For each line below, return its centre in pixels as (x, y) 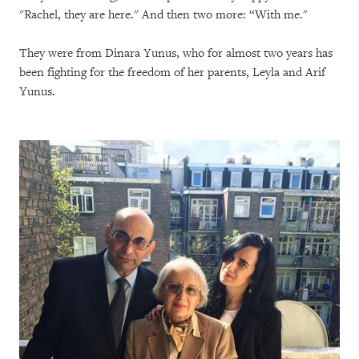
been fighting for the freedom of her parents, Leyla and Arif (172, 73)
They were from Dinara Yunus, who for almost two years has (176, 53)
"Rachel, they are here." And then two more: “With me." (163, 15)
